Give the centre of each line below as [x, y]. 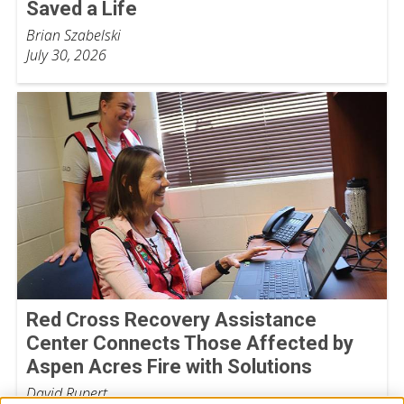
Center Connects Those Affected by [190, 344]
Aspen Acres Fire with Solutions [169, 367]
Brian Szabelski [73, 35]
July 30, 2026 [66, 55]
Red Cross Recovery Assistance [171, 320]
